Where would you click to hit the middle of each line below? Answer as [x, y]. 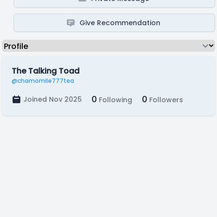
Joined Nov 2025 [53, 99]
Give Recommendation [120, 23]
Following [115, 100]
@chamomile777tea [43, 81]
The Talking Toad [46, 71]
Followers [165, 100]
